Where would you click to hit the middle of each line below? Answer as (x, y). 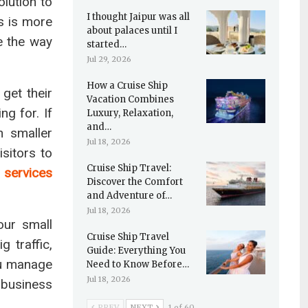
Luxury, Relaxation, (130, 113)
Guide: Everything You (136, 251)
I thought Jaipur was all (138, 17)
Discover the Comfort (134, 182)
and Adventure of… (129, 196)
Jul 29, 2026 (109, 59)
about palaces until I (132, 31)
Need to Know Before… (137, 264)
